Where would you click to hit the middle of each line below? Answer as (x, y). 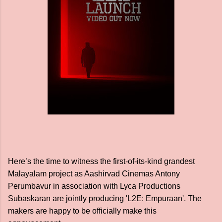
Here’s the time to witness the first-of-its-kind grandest (101, 161)
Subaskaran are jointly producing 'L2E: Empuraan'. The (105, 198)
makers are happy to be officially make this (82, 211)
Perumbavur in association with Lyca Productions (94, 186)
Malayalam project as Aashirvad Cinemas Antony (94, 174)
